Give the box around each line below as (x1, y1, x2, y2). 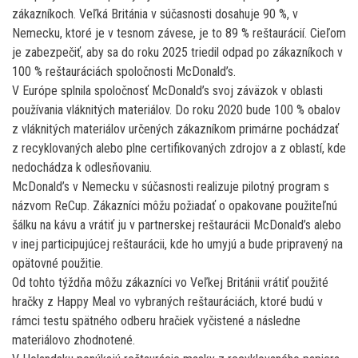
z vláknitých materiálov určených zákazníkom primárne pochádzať (12, 121, 339, 137)
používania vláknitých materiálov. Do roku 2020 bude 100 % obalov (12, 101, 340, 117)
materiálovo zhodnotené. (12, 332, 135, 348)
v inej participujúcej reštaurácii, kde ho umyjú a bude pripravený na (12, 236, 343, 252)
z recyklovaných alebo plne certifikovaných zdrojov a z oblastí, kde (12, 140, 346, 156)
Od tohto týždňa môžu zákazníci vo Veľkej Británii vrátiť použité (12, 274, 328, 290)
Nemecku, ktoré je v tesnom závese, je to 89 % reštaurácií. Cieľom (12, 25, 346, 41)
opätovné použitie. (12, 255, 103, 271)
